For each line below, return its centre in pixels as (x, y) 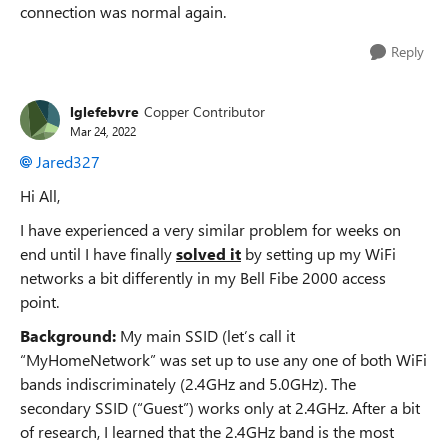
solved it (208, 253)
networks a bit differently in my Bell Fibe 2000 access (203, 277)
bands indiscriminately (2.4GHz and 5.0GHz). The (188, 383)
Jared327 (68, 161)
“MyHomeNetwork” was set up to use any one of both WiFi (223, 359)
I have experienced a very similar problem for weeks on (210, 229)
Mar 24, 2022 (103, 130)
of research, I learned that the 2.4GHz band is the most (207, 431)
